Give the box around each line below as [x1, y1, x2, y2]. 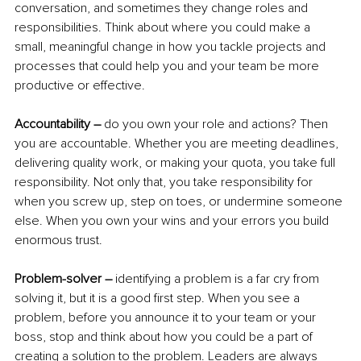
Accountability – [15, 116, 101, 133]
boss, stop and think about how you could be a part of [15, 329, 316, 346]
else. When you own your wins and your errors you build [15, 213, 332, 230]
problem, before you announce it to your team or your [15, 309, 319, 326]
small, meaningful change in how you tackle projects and [15, 39, 329, 56]
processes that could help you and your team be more [15, 58, 322, 75]
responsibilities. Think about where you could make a [15, 19, 313, 36]
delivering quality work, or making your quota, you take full [15, 155, 338, 172]
